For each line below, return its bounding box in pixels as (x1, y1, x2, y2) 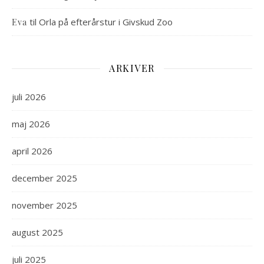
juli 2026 (12, 91, 46, 103)
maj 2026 (12, 118, 50, 130)
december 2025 (12, 172, 77, 184)
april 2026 (12, 145, 52, 157)
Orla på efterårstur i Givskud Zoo (39, 16, 173, 28)
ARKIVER (109, 62, 155, 74)
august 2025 (12, 226, 63, 238)
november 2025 (12, 199, 77, 211)
